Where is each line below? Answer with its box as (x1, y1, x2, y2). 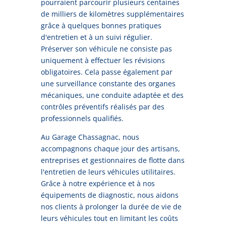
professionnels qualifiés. (40, 114, 124, 124)
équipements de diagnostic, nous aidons (40, 190, 179, 200)
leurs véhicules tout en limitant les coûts (40, 213, 178, 223)
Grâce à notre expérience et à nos (40, 179, 155, 189)
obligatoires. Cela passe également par (40, 67, 173, 77)
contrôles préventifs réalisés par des (40, 102, 164, 112)
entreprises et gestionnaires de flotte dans (40, 155, 185, 165)
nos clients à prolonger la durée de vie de (40, 202, 182, 212)
